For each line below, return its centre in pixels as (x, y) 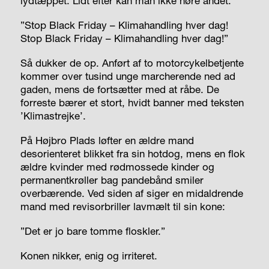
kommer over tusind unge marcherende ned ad (128, 76)
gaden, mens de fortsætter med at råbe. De (119, 89)
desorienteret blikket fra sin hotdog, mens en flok (132, 154)
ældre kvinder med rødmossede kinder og (117, 167)
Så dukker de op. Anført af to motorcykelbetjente (132, 63)
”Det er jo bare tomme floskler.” (92, 231)
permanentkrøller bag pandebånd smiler (112, 180)
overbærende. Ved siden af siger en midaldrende (131, 193)
